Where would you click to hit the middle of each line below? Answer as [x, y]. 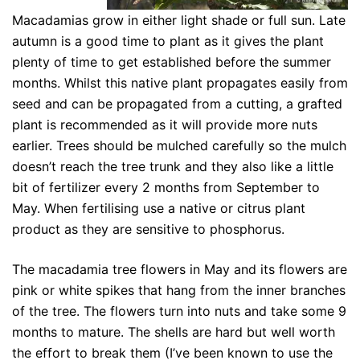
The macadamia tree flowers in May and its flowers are [180, 269]
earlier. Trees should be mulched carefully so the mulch [179, 145]
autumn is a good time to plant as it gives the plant [168, 41]
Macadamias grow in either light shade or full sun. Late [179, 20]
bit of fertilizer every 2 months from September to [166, 187]
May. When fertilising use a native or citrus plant [159, 208]
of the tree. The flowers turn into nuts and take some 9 [179, 311]
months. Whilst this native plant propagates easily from [180, 82]
